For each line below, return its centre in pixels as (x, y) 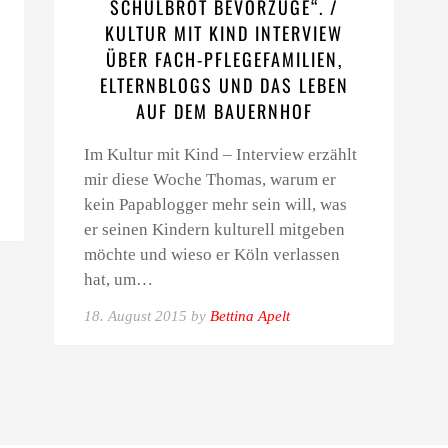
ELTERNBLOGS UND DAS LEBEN (224, 85)
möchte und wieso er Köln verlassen (212, 254)
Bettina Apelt (250, 316)
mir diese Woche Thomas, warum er (210, 179)
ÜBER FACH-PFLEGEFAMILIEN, (224, 59)
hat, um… (118, 279)
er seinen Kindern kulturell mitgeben (214, 229)
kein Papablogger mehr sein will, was (215, 204)
